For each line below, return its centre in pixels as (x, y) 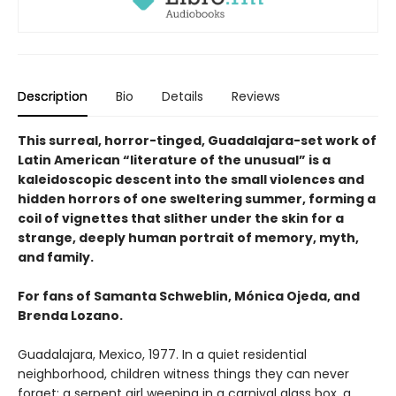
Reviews (256, 96)
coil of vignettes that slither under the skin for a (181, 218)
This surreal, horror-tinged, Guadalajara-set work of (197, 140)
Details (183, 96)
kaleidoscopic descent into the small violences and (191, 179)
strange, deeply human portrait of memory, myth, (188, 237)
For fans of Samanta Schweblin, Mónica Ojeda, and (189, 296)
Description (53, 96)
